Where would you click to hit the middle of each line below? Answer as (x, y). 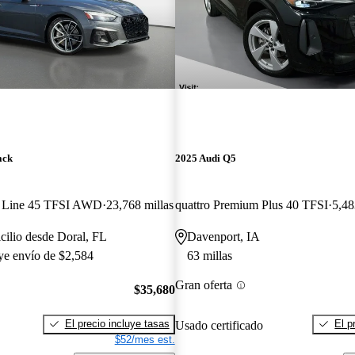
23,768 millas (140, 205)
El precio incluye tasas (117, 323)
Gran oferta (203, 285)
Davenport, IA (223, 237)
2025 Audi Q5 (205, 158)
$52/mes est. (145, 339)
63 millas (209, 256)
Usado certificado (219, 325)
